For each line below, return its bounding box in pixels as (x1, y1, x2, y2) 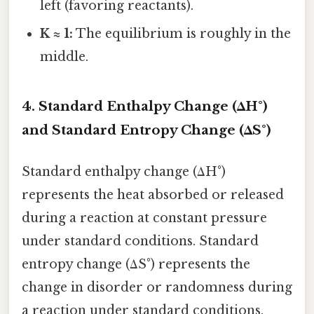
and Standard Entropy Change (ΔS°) (22, 121, 271, 138)
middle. (40, 48, 89, 64)
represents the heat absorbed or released (22, 186, 284, 203)
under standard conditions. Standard (22, 233, 259, 249)
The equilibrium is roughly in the (73, 25, 292, 41)
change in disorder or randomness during (22, 279, 292, 295)
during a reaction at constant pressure (22, 210, 267, 226)
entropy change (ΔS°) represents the (22, 256, 250, 272)
